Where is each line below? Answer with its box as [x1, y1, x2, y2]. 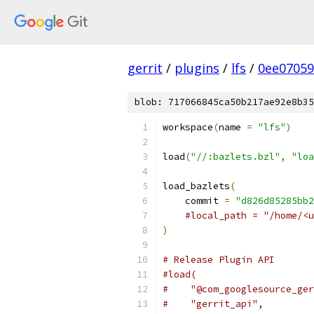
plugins [175, 60, 219, 76]
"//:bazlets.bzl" [191, 151, 280, 163]
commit [163, 195, 224, 207]
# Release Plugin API [163, 254, 275, 266]
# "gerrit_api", [163, 298, 264, 310]
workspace [163, 121, 213, 133]
